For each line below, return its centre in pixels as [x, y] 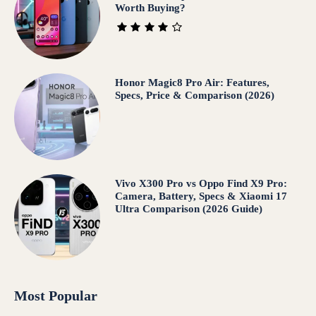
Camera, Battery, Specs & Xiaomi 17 [201, 196]
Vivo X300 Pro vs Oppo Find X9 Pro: [201, 183]
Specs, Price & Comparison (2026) [194, 96]
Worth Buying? [150, 8]
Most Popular [56, 296]
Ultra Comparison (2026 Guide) [188, 208]
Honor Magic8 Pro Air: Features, [192, 83]
